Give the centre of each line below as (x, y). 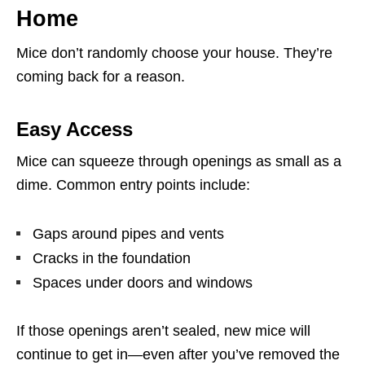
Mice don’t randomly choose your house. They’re (174, 53)
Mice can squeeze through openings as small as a (179, 161)
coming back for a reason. (101, 77)
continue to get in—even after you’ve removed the (178, 354)
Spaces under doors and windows (143, 283)
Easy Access (75, 129)
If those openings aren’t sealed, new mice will (163, 331)
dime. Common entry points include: (133, 185)
